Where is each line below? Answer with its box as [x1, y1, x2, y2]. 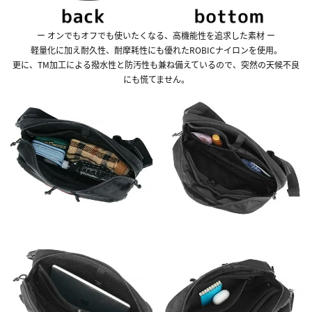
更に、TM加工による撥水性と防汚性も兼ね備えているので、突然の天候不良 [13, 58, 299, 70]
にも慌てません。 [123, 72, 189, 85]
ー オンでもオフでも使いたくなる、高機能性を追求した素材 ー [37, 29, 275, 41]
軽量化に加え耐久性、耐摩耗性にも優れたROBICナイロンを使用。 [30, 43, 282, 56]
